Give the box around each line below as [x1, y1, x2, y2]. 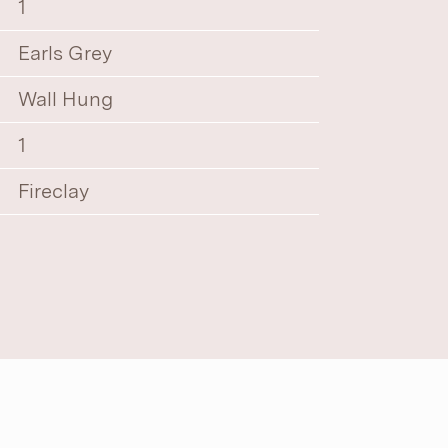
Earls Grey [18, 41, 113, 65]
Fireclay [18, 179, 90, 203]
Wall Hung [18, 87, 114, 111]
